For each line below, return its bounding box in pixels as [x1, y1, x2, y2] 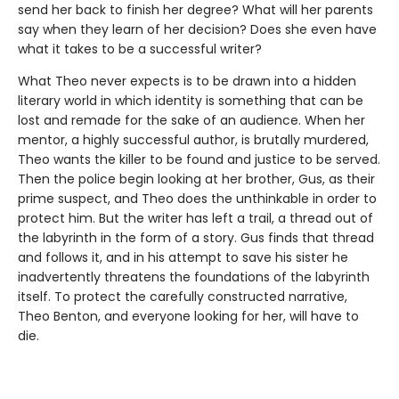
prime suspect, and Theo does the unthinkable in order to [18, 189, 377, 208]
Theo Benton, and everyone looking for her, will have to [18, 306, 359, 325]
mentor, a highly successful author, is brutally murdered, [18, 130, 369, 149]
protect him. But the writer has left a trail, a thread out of [18, 208, 373, 227]
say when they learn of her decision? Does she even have [18, 20, 377, 38]
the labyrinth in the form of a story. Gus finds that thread [18, 228, 374, 247]
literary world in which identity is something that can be [18, 91, 363, 110]
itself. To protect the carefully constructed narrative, [18, 287, 347, 305]
